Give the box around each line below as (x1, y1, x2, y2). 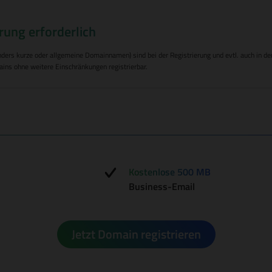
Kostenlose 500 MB (129, 165, 211, 179)
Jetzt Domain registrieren (71, 225, 201, 243)
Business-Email (129, 179, 195, 194)
